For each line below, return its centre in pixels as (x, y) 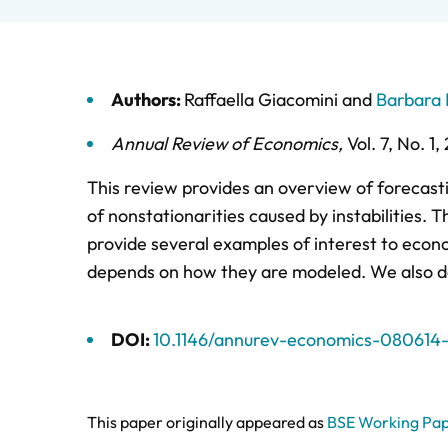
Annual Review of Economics (224, 143)
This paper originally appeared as (207, 422)
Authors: (147, 99)
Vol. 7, (372, 143)
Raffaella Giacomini (261, 99)
